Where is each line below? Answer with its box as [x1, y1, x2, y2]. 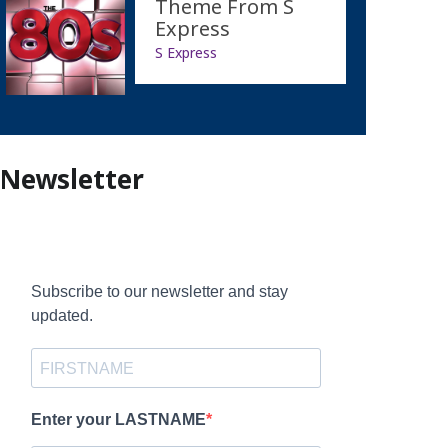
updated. [30, 307, 93, 325]
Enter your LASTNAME [30, 411, 206, 429]
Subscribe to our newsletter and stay [30, 283, 288, 301]
